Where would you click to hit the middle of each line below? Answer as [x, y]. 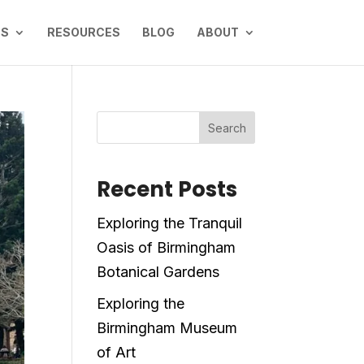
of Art [117, 352]
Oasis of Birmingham [167, 247]
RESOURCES [83, 32]
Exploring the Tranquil [170, 223]
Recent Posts [167, 189]
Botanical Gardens [158, 272]
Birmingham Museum [167, 328]
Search [227, 128]
